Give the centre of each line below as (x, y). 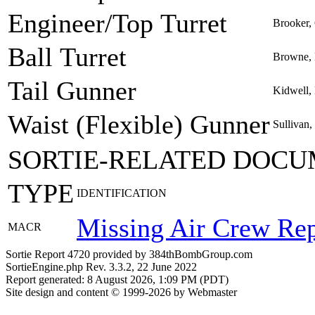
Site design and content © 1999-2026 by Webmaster (121, 292)
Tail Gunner (72, 91)
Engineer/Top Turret (117, 23)
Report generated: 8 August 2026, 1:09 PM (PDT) (117, 279)
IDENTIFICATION (122, 193)
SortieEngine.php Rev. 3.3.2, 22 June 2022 (101, 266)
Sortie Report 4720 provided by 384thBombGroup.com (129, 254)
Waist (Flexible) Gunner (139, 124)
